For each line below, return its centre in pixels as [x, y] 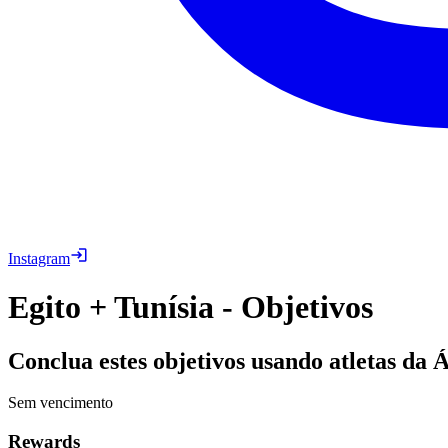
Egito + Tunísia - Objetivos [190, 307]
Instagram [39, 258]
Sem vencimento [60, 403]
